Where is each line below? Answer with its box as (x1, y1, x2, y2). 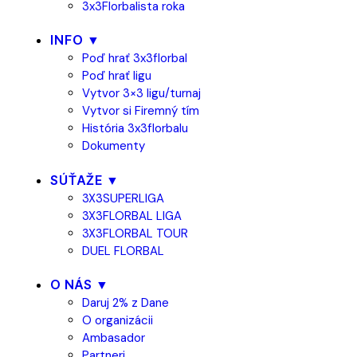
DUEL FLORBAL (82, 242, 164, 259)
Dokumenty (82, 138, 145, 154)
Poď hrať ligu (82, 68, 151, 84)
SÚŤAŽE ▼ (50, 171, 120, 188)
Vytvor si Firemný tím (82, 103, 199, 119)
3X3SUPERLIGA (82, 190, 164, 206)
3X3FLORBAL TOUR (82, 225, 188, 241)
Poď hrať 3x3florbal (82, 50, 187, 66)
